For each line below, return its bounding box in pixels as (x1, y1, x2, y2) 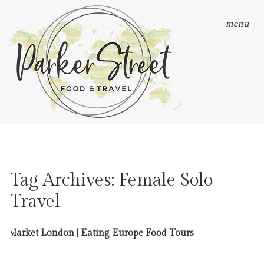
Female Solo (118, 169, 213, 191)
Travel (10, 190, 60, 212)
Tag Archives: (10, 169, 119, 191)
